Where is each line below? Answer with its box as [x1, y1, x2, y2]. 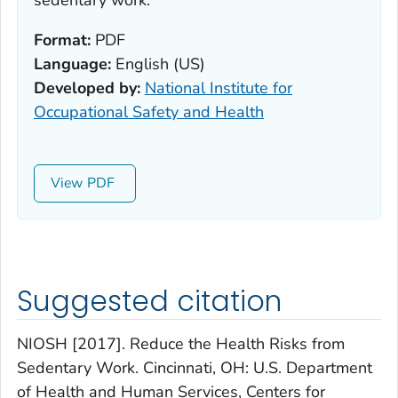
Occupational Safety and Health [34, 101, 264, 123]
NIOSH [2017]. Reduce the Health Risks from [17, 332, 345, 354]
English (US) [111, 53, 205, 76]
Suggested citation [17, 282, 283, 322]
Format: [34, 29, 91, 52]
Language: [34, 53, 111, 76]
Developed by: [34, 77, 140, 99]
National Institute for [145, 77, 292, 99]
